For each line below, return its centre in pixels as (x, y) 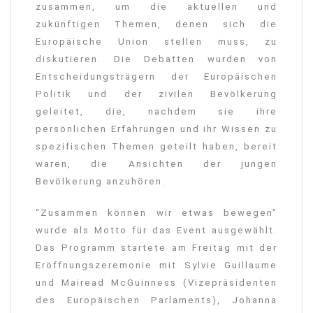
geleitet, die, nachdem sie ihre (156, 112)
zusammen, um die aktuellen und (156, 7)
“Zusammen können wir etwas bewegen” (156, 213)
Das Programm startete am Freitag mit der (156, 248)
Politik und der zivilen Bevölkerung (156, 94)
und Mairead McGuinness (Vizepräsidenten (156, 283)
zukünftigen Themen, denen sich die (156, 24)
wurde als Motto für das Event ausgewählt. (156, 231)
